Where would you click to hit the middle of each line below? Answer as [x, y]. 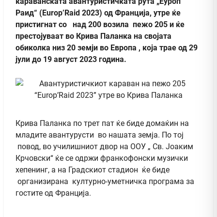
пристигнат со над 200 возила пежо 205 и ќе [100, 24]
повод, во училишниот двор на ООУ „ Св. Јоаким [104, 146]
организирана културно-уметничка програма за [105, 181]
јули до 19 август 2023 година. [71, 59]
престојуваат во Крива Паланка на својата [93, 36]
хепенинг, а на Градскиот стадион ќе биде [93, 170]
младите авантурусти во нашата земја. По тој [100, 135]
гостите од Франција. [53, 193]
